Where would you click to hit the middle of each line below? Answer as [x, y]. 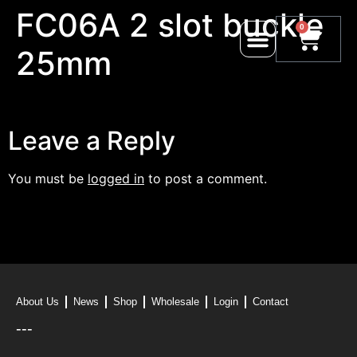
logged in [116, 179]
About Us [37, 301]
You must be [48, 179]
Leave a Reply [92, 141]
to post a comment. [206, 179]
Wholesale [175, 301]
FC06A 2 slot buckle [170, 25]
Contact [271, 301]
